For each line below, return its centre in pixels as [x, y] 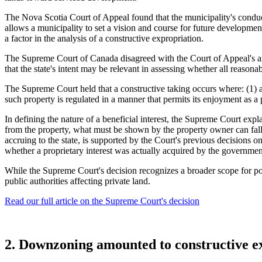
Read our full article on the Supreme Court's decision [102, 201]
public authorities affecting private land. [77, 181]
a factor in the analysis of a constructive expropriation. [104, 39]
